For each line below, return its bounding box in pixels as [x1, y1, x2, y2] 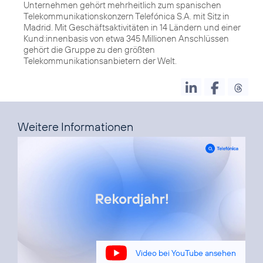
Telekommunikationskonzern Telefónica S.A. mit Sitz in [23, 11, 230, 22]
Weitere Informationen [18, 119, 133, 134]
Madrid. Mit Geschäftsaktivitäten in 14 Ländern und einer [23, 22, 241, 33]
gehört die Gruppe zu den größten [23, 44, 155, 56]
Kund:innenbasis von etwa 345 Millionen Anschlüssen [23, 33, 229, 45]
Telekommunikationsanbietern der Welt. [23, 55, 177, 67]
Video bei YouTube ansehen [136, 248, 236, 258]
